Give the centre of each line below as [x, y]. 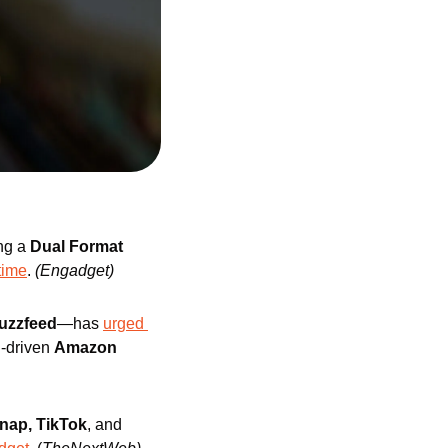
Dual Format [76, 246]
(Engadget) [74, 270]
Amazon [85, 347]
